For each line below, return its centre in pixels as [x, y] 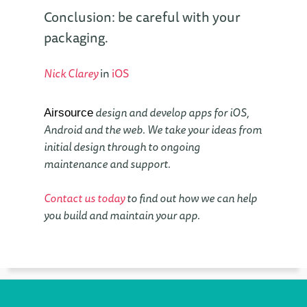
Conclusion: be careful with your [142, 16]
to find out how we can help [191, 198]
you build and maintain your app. [122, 215]
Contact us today [84, 198]
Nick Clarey [71, 73]
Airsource [69, 113]
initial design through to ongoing [122, 147]
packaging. [76, 37]
